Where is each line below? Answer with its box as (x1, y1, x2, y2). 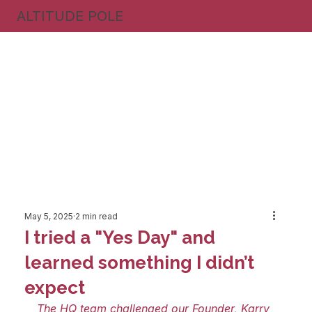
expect (24, 276, 86, 298)
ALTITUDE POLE (16, 8, 123, 25)
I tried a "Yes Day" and (24, 226, 216, 248)
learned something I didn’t (24, 251, 255, 273)
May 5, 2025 (24, 210, 74, 221)
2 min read (75, 210, 118, 221)
